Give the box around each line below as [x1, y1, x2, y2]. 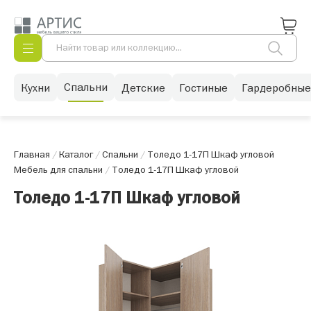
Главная [14, 148, 50, 160]
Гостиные [179, 80, 228, 94]
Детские [121, 80, 165, 94]
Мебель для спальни [14, 163, 103, 176]
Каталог [59, 148, 93, 160]
